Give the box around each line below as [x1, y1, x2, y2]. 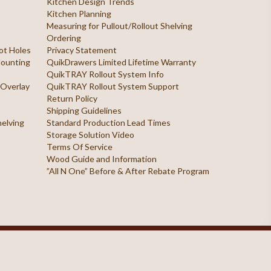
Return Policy [46, 93, 97, 103]
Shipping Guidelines [46, 105, 122, 116]
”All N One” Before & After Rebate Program [46, 166, 209, 176]
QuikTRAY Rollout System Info [46, 69, 164, 79]
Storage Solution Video [46, 129, 134, 140]
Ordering [46, 33, 81, 43]
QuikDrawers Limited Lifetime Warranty [46, 57, 196, 67]
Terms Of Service [46, 142, 113, 152]
